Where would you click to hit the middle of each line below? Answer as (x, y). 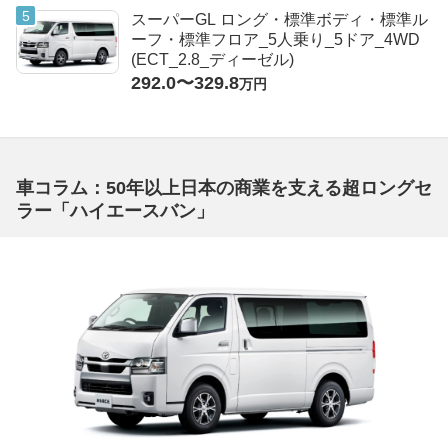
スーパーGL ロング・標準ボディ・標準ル (279, 20)
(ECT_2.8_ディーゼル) (212, 60)
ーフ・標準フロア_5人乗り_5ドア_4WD (275, 40)
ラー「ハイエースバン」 (115, 211)
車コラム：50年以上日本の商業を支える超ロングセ (224, 188)
